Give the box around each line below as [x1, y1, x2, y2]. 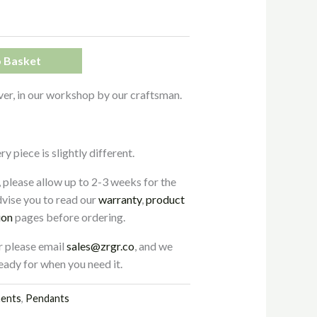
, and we [134, 238, 173, 253]
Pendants [25, 292, 70, 304]
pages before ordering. [13, 209, 126, 224]
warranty [98, 192, 142, 206]
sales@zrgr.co [67, 238, 135, 253]
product [146, 192, 185, 206]
